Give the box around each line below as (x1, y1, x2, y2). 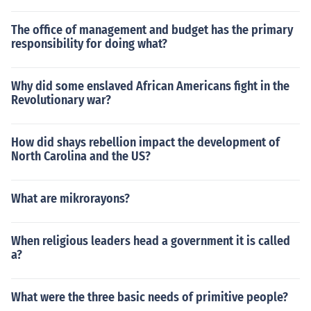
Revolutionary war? (11, 92, 111, 108)
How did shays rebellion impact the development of (11, 135, 280, 150)
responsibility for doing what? (11, 36, 167, 51)
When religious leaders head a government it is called (11, 233, 290, 249)
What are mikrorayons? (11, 191, 130, 206)
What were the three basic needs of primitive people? (11, 289, 288, 305)
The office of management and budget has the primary (11, 22, 293, 37)
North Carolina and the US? (11, 149, 151, 164)
